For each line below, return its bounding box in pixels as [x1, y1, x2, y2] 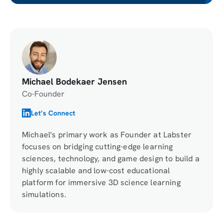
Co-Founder [22, 88, 65, 99]
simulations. [22, 189, 66, 200]
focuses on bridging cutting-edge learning [22, 141, 173, 152]
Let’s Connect [31, 108, 75, 117]
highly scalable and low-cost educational [22, 165, 170, 176]
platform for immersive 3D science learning [22, 177, 181, 188]
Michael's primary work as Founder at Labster [22, 129, 192, 140]
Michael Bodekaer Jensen [22, 75, 127, 87]
